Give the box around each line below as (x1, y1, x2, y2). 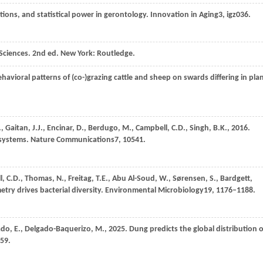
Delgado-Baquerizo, (25, 225, 95, 234)
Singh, (190, 124, 213, 133)
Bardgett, (220, 174, 252, 183)
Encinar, (47, 124, 76, 133)
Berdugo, (88, 124, 122, 133)
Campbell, (136, 124, 171, 133)
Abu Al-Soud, (112, 174, 159, 183)
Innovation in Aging (150, 11, 218, 19)
